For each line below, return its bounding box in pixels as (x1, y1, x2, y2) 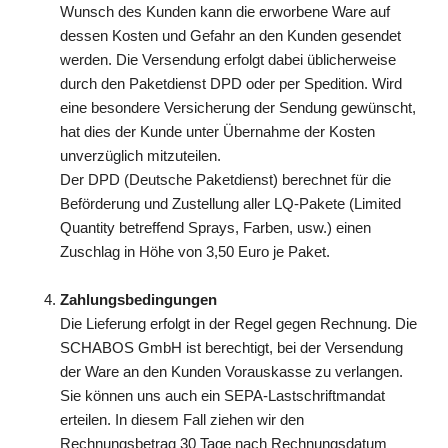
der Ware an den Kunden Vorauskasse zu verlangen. (60, 363, 403, 380)
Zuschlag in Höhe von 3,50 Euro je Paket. (60, 243, 330, 260)
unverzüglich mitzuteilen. (60, 147, 221, 164)
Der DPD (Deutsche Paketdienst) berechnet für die (60, 171, 391, 188)
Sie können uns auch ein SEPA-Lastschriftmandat (60, 387, 385, 404)
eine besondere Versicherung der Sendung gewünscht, (60, 99, 416, 116)
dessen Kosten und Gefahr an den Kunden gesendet (60, 27, 401, 44)
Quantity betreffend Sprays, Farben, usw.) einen (60, 219, 371, 236)
